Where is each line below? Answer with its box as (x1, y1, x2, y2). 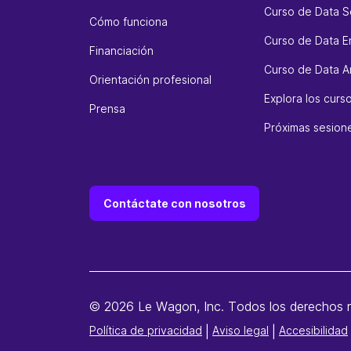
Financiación (89, 44, 154, 57)
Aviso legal (212, 323, 269, 337)
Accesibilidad (279, 323, 348, 337)
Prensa (89, 102, 125, 115)
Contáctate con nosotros (103, 196, 246, 210)
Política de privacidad (89, 323, 202, 337)
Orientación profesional (89, 73, 212, 86)
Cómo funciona (89, 15, 168, 28)
